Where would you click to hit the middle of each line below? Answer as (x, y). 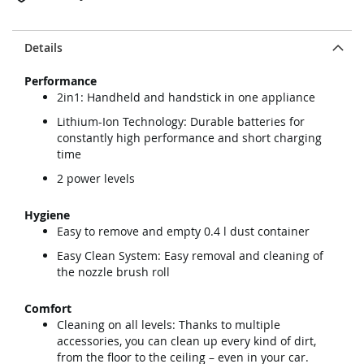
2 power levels (96, 178)
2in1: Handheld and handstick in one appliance (186, 97)
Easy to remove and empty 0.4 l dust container (183, 231)
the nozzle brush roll (113, 272)
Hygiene (47, 215)
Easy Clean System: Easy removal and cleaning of (190, 256)
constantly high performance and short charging (189, 138)
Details (43, 48)
